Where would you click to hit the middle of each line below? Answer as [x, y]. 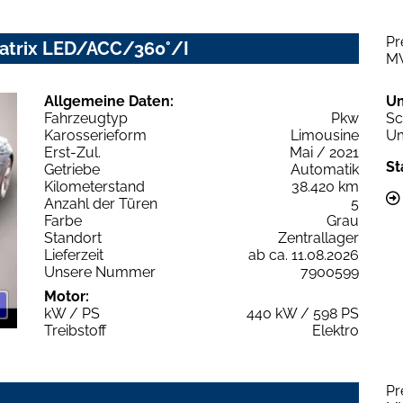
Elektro [336, 330]
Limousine [325, 135]
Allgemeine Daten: [109, 101]
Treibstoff [75, 330]
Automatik [325, 169]
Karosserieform [95, 135]
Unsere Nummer [100, 272]
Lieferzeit [74, 255]
